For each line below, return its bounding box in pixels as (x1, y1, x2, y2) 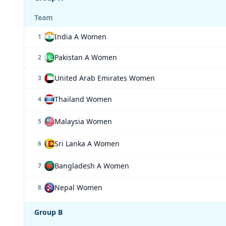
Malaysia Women (54, 117, 112, 126)
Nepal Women (54, 183, 102, 192)
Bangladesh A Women (54, 161, 129, 171)
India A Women (54, 32, 106, 41)
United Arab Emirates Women (54, 73, 155, 83)
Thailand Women (54, 94, 112, 104)
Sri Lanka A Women (54, 139, 120, 148)
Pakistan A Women (54, 52, 117, 62)
